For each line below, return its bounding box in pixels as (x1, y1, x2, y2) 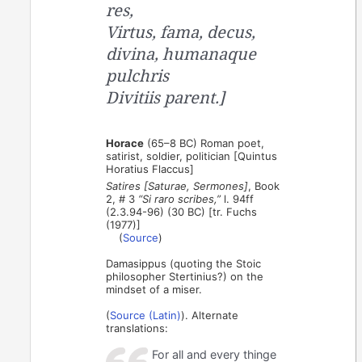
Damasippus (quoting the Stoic (106, 256, 262, 270)
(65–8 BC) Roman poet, (144, 136, 265, 149)
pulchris (106, 64, 170, 86)
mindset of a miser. (106, 282, 203, 296)
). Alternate (181, 308, 239, 322)
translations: (106, 321, 169, 335)
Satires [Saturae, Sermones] (106, 179, 249, 192)
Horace (106, 136, 145, 149)
